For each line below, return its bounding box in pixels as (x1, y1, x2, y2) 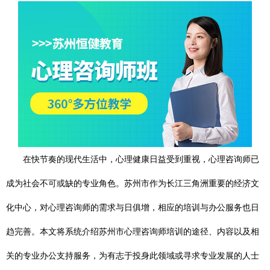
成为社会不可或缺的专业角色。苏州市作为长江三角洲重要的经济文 (6, 178, 259, 188)
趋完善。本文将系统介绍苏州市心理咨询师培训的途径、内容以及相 (6, 227, 259, 236)
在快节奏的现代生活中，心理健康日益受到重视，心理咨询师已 (23, 154, 259, 164)
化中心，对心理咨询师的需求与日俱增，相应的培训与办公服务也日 (6, 202, 259, 212)
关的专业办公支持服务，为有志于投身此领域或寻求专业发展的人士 (6, 251, 259, 260)
